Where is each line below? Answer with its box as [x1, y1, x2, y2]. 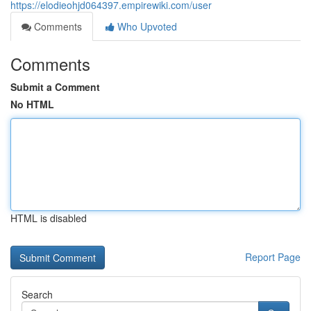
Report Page [245, 250, 301, 264]
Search [22, 287, 53, 301]
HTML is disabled [10, 211, 87, 225]
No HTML [10, 97, 54, 111]
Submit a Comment [10, 80, 100, 94]
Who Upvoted [115, 19, 177, 33]
